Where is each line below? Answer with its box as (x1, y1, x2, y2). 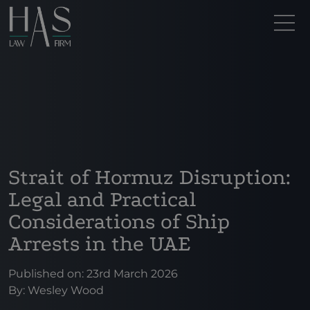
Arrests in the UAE (8, 231, 191, 256)
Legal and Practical (8, 187, 196, 212)
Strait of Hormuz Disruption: (8, 165, 291, 190)
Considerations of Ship (8, 209, 230, 234)
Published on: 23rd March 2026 (8, 267, 178, 280)
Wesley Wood (28, 284, 104, 297)
